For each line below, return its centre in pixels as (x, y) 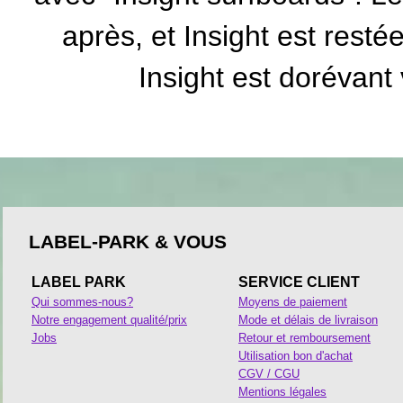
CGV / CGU (269, 373)
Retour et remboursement (304, 337)
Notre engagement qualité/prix (109, 319)
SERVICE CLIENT (301, 282)
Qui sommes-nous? (82, 301)
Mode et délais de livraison (308, 319)
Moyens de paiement (293, 301)
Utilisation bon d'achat (296, 355)
